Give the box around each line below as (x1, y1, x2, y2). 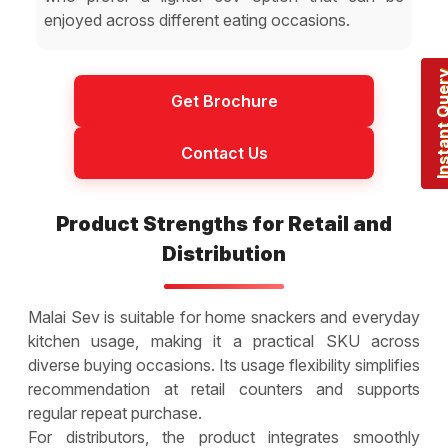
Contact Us (180, 142, 268, 163)
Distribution (162, 241, 286, 266)
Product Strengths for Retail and (56, 211, 392, 236)
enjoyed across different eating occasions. (44, 9, 350, 30)
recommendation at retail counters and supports (28, 378, 420, 399)
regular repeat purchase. (28, 402, 202, 423)
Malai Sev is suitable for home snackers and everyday (28, 306, 420, 327)
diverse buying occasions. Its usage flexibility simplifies (28, 354, 420, 375)
